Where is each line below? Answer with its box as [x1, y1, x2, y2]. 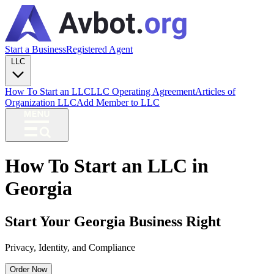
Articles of [195, 86, 235, 97]
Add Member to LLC [76, 97, 160, 108]
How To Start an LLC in [5, 155, 209, 177]
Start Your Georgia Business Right [5, 213, 221, 229]
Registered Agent [66, 44, 133, 54]
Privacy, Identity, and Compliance [5, 242, 135, 253]
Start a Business [5, 44, 66, 54]
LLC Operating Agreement [91, 86, 195, 97]
